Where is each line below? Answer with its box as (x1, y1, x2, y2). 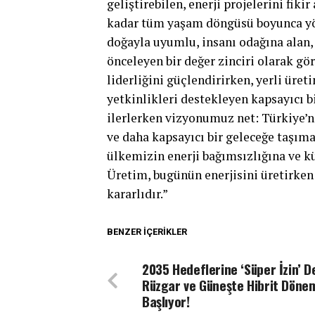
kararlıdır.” (107, 186, 168, 202)
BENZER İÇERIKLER (107, 226, 187, 238)
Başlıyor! (142, 291, 190, 312)
